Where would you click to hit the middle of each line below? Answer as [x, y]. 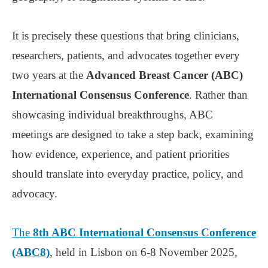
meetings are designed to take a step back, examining [133, 134]
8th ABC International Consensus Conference [144, 232]
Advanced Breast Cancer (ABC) [165, 75]
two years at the [49, 75]
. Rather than [218, 95]
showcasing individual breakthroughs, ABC [112, 114]
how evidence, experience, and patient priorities [121, 154]
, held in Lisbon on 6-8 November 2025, [144, 252]
